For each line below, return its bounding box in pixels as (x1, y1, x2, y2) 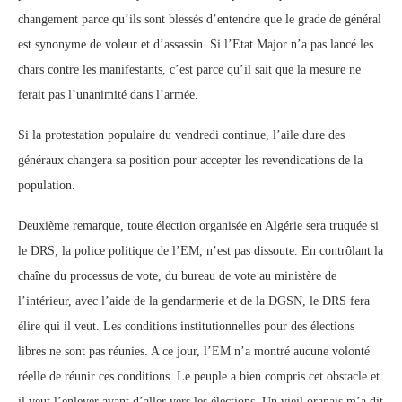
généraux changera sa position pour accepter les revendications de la (18, 153, 363, 167)
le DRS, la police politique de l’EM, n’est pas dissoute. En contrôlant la (18, 244, 383, 258)
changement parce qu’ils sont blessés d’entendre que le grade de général (18, 13, 381, 26)
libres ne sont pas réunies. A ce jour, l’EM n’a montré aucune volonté (18, 345, 370, 358)
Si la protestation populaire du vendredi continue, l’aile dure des (18, 128, 345, 142)
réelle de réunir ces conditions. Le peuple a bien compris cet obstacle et (18, 370, 380, 383)
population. (18, 179, 75, 192)
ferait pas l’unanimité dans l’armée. (18, 88, 198, 101)
